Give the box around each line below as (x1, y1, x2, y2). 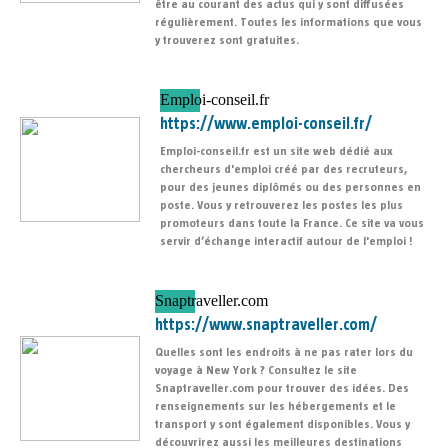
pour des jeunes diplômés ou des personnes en (160, 181, 421, 194)
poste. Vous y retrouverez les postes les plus (160, 199, 403, 212)
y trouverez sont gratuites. (155, 34, 299, 47)
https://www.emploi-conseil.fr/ (160, 116, 372, 133)
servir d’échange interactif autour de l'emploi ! (160, 235, 412, 248)
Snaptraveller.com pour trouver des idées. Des (155, 382, 409, 395)
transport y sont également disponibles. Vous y (155, 418, 410, 431)
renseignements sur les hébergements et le (155, 400, 396, 413)
